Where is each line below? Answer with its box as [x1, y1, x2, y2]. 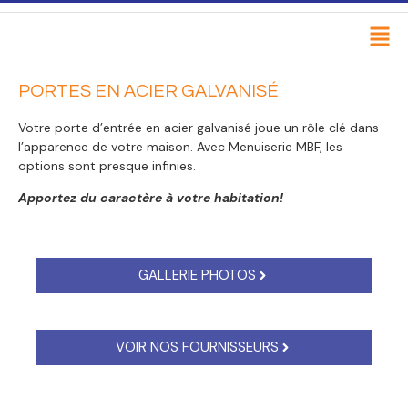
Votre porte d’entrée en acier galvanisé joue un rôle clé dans [18, 119, 379, 136]
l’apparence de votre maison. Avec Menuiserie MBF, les [18, 138, 342, 155]
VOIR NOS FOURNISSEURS [116, 337, 279, 356]
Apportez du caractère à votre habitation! [18, 189, 283, 207]
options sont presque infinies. [18, 158, 196, 174]
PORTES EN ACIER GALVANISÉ [18, 82, 279, 100]
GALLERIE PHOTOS [138, 265, 256, 284]
